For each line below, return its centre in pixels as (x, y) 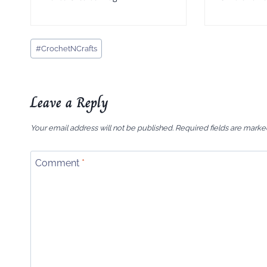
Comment (58, 163)
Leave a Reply (69, 102)
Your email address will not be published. (102, 128)
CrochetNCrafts (69, 48)
